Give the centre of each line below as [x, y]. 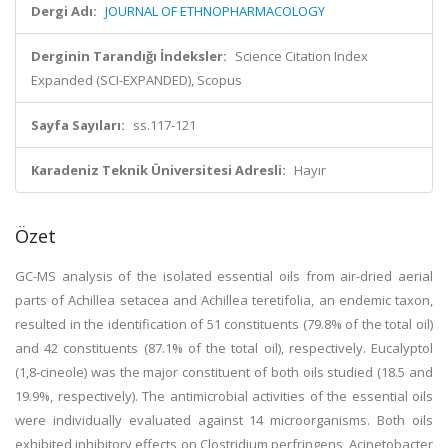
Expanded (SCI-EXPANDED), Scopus [136, 80]
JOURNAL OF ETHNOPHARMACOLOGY [215, 11]
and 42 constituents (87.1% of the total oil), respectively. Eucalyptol [224, 348]
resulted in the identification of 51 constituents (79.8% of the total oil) [224, 324]
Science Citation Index [301, 56]
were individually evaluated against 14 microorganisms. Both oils [224, 420]
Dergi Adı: [64, 11]
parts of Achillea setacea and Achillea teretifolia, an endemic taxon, [224, 300]
